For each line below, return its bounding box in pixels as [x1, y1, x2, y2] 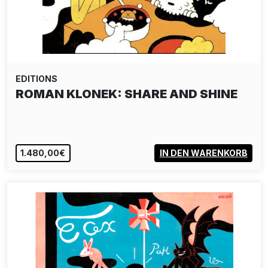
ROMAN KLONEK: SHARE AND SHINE [16, 87, 237, 101]
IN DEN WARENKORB [159, 148, 248, 159]
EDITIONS [16, 74, 57, 84]
